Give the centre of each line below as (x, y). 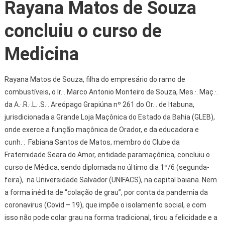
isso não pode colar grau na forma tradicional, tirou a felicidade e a (111, 217)
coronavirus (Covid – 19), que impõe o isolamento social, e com (105, 205)
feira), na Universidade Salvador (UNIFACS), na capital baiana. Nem (110, 180)
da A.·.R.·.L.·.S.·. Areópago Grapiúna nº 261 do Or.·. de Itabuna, (99, 104)
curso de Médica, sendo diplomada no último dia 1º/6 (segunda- (107, 167)
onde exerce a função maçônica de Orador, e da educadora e (101, 129)
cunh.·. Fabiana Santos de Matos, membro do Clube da (92, 142)
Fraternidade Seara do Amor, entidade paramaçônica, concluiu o (107, 154)
